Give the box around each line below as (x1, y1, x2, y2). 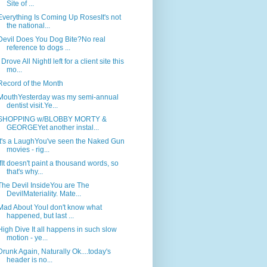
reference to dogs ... (6, 44, 70, 52)
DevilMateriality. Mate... (6, 190, 81, 198)
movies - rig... (6, 145, 49, 154)
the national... (6, 21, 50, 30)
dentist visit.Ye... (6, 101, 58, 110)
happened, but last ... (6, 212, 74, 221)
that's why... (6, 167, 43, 176)
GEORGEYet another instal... (6, 123, 99, 132)
